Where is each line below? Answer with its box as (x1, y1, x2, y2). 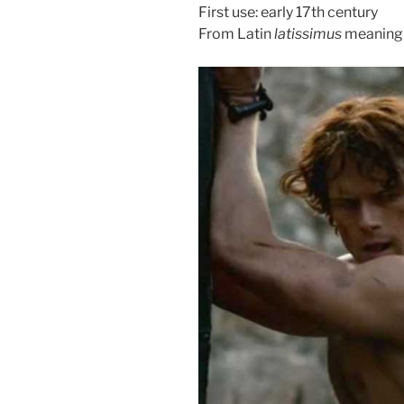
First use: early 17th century (198, 4, 378, 22)
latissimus (274, 25, 342, 43)
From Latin (198, 25, 274, 43)
